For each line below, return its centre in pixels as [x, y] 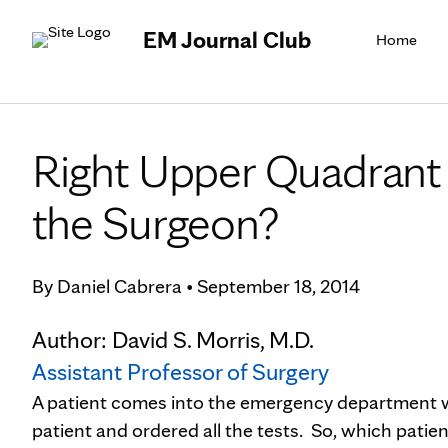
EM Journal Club [227, 39]
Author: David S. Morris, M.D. [173, 339]
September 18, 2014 [278, 286]
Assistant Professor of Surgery [180, 371]
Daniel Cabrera [119, 286]
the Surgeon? [155, 222]
